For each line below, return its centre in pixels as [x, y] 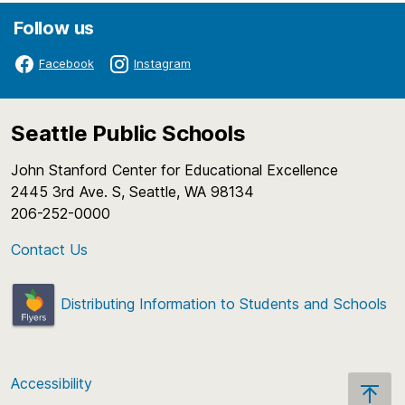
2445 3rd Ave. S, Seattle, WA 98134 [137, 191]
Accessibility [52, 383]
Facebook [66, 64]
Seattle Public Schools [128, 133]
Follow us [54, 28]
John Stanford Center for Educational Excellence [179, 170]
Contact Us [49, 249]
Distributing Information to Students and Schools [221, 303]
